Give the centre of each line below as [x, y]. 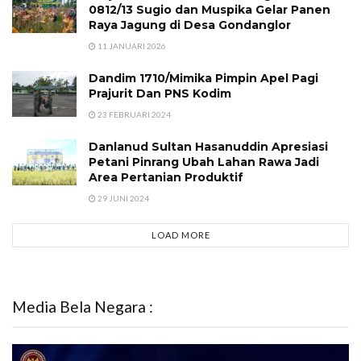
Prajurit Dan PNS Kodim [160, 93]
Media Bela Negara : [83, 306]
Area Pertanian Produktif [166, 177]
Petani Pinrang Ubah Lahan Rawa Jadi [204, 162]
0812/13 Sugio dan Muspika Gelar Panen [210, 9]
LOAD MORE [180, 234]
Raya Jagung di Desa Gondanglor [190, 25]
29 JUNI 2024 [122, 198]
